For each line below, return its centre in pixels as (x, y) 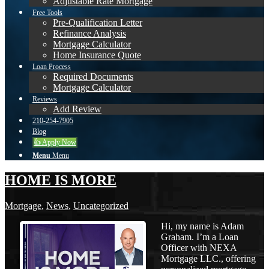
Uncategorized (101, 206)
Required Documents (93, 77)
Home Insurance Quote (97, 55)
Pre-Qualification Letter (98, 23)
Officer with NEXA (199, 248)
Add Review (77, 109)
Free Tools (47, 13)
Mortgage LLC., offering (208, 258)
